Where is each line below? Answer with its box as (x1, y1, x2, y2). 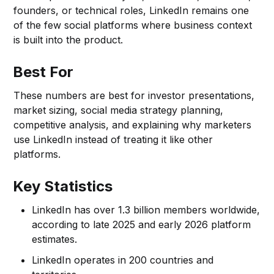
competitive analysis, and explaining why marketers (13, 118, 252, 131)
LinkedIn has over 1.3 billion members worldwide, (32, 203, 261, 216)
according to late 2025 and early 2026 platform (32, 218, 251, 231)
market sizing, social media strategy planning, (13, 103, 224, 116)
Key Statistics (13, 177, 113, 195)
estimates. (32, 232, 78, 245)
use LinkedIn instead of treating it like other (13, 133, 213, 146)
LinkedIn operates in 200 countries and (32, 253, 214, 266)
